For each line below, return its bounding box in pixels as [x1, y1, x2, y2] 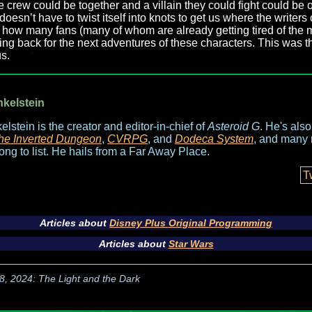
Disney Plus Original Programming [109, 217, 272, 228]
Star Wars [168, 238, 214, 249]
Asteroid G [208, 120, 260, 132]
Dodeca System [175, 133, 253, 145]
